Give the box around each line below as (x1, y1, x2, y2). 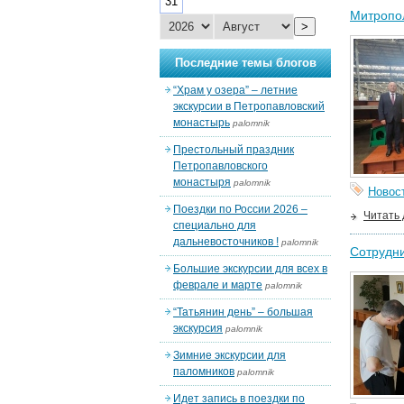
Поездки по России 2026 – (173, 203, 308, 216)
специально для (173, 219, 256, 232)
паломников (173, 365, 234, 378)
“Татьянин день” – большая (173, 306, 313, 318)
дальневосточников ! (173, 235, 279, 248)
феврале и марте (173, 279, 262, 291)
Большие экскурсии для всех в (173, 262, 327, 275)
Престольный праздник (173, 143, 294, 156)
